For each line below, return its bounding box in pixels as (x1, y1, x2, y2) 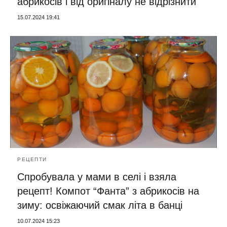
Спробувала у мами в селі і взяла (17, 171, 176, 183)
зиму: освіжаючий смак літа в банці (17, 200, 182, 211)
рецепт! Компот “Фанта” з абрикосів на (17, 185, 199, 197)
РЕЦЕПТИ (17, 157, 47, 163)
